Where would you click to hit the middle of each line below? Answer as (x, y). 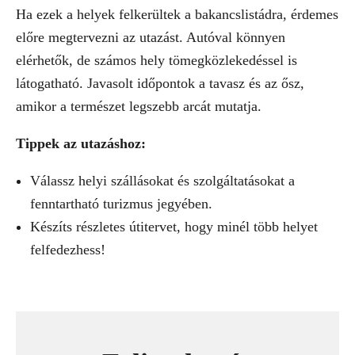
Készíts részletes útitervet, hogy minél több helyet (174, 227)
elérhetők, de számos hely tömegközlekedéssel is (157, 61)
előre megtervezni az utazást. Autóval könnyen (151, 38)
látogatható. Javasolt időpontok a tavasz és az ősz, (160, 84)
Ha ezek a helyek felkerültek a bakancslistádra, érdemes (177, 15)
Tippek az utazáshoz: (81, 144)
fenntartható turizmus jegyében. (121, 204)
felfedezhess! (68, 250)
